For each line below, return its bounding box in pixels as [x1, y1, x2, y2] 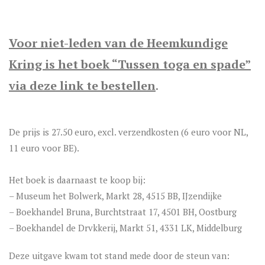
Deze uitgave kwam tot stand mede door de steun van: [9, 250, 230, 261]
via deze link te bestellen [9, 77, 156, 93]
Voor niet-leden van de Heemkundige [9, 35, 228, 51]
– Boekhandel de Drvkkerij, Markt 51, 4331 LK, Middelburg [9, 222, 242, 234]
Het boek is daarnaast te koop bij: [9, 174, 146, 186]
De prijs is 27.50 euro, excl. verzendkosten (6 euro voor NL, [9, 126, 248, 138]
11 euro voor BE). [9, 142, 79, 154]
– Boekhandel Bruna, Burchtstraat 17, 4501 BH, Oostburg [9, 206, 237, 218]
